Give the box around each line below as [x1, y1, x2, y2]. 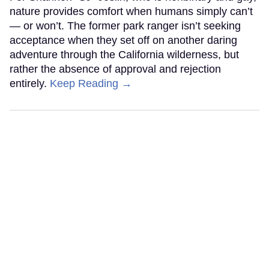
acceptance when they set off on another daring [10, 34, 237, 46]
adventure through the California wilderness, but [10, 48, 239, 61]
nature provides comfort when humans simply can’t [10, 5, 253, 17]
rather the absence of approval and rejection [10, 62, 221, 75]
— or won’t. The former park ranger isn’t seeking [10, 19, 241, 32]
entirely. [10, 77, 50, 89]
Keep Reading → [50, 77, 132, 89]
